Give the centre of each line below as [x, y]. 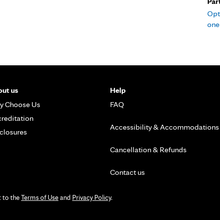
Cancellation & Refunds [148, 150]
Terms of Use [40, 197]
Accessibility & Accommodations [165, 127]
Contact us [127, 172]
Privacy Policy [92, 197]
